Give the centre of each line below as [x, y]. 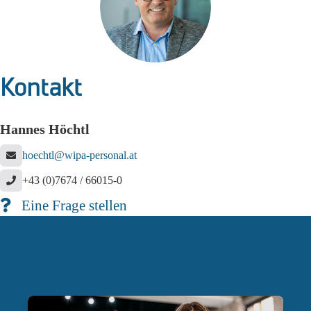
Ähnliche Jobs [74, 254]
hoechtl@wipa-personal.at [79, 155]
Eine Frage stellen [69, 205]
